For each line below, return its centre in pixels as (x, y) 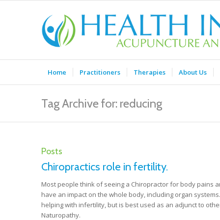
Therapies (149, 72)
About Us (192, 72)
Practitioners (100, 72)
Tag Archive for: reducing (101, 103)
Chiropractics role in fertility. (104, 167)
